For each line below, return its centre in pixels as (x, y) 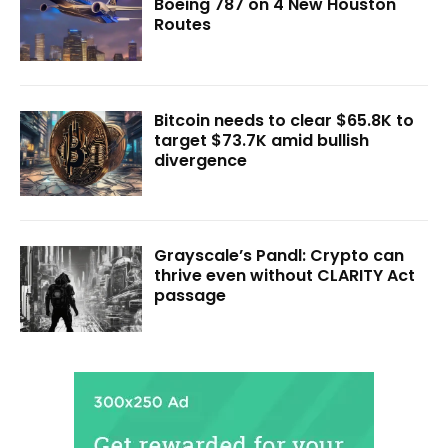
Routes (183, 24)
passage (190, 296)
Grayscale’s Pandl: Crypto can (279, 256)
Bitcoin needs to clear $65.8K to (284, 120)
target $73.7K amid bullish (262, 140)
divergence (201, 160)
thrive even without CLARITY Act (285, 276)
